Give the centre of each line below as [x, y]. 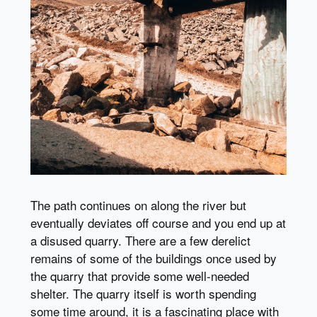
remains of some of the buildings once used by [153, 258]
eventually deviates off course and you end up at [158, 223]
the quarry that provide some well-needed [139, 276]
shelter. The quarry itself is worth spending [143, 294]
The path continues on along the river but [138, 205]
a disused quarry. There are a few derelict [140, 241]
